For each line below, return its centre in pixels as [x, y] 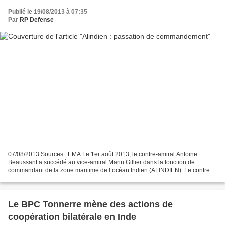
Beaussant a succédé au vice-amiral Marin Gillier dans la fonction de [101, 162]
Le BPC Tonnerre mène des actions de [90, 204]
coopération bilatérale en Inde [72, 217]
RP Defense [37, 20]
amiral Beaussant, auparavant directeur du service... [79, 178]
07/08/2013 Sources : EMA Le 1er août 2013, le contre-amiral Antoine [103, 154]
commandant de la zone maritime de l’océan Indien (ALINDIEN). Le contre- [110, 170]
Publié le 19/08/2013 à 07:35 [48, 12]
